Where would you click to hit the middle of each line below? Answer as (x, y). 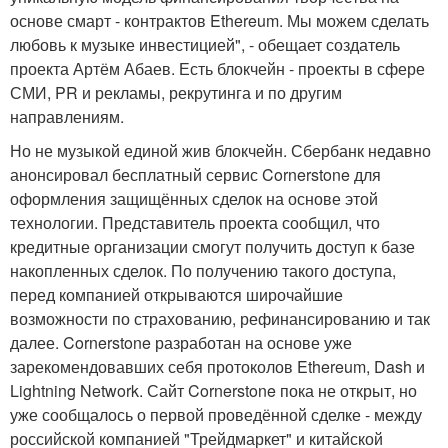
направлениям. (67, 116)
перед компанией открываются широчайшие (176, 294)
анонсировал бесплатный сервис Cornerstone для (195, 174)
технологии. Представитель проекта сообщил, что (195, 222)
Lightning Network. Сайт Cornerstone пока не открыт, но (213, 390)
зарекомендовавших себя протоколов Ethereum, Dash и (217, 366)
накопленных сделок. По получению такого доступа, (203, 270)
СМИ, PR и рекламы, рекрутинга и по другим (176, 92)
